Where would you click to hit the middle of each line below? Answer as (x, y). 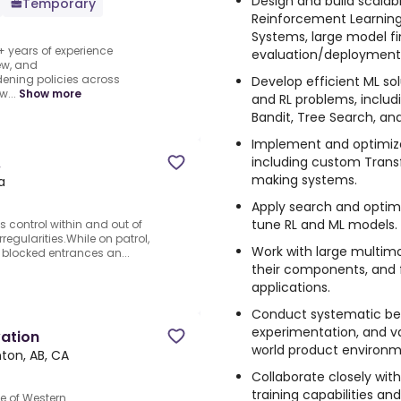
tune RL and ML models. (324, 225)
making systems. (304, 180)
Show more (50, 94)
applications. (291, 287)
